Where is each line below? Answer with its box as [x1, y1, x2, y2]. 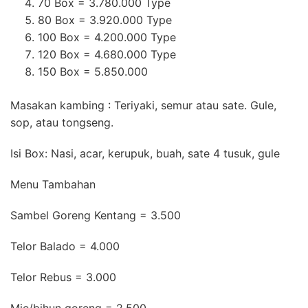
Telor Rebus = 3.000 [10, 270, 116, 285]
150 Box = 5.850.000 [38, 65, 148, 79]
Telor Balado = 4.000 [10, 239, 120, 254]
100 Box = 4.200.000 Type [38, 30, 176, 45]
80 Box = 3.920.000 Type [38, 13, 172, 27]
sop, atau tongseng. [10, 115, 113, 130]
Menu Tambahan [10, 177, 96, 192]
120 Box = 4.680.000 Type [38, 47, 176, 62]
